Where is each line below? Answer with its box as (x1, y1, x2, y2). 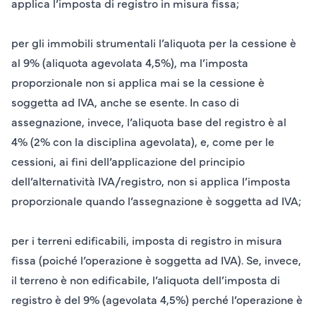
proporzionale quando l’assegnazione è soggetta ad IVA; (11, 193, 301, 209)
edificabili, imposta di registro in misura (72, 232, 282, 248)
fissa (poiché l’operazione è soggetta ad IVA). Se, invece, (11, 252, 301, 268)
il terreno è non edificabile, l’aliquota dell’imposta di (11, 272, 280, 288)
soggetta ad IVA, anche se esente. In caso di (11, 94, 239, 110)
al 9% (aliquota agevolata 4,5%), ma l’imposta (11, 54, 248, 71)
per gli (11, 35, 47, 51)
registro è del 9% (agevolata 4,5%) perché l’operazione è (11, 291, 303, 308)
